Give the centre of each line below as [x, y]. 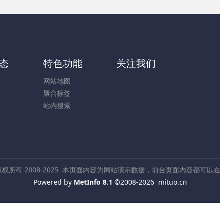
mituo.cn [172, 182]
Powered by [53, 182]
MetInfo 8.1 [93, 182]
